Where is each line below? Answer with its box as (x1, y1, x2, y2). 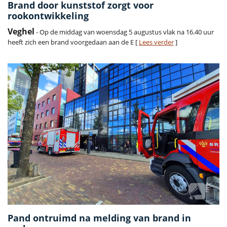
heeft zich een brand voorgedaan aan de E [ (8, 37, 139, 47)
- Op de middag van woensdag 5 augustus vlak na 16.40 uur (34, 27, 214, 37)
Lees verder (139, 37, 174, 47)
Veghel (8, 26, 34, 37)
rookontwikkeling (8, 10, 89, 22)
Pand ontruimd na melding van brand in (8, 212, 191, 224)
